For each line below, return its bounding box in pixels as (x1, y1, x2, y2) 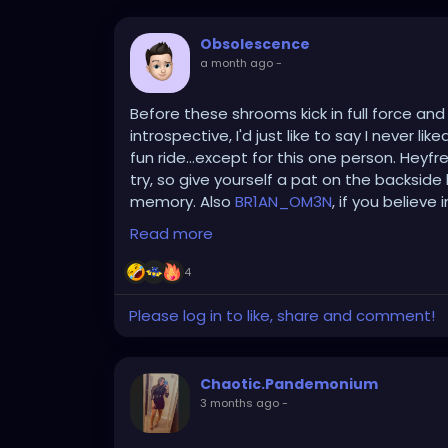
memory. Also (130, 191, 235, 213)
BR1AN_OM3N (235, 191, 332, 213)
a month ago (200, 55, 273, 72)
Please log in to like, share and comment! (129, 305, 435, 327)
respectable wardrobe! (130, 213, 302, 235)
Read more (130, 223, 213, 245)
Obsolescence (200, 34, 310, 55)
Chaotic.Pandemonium (200, 374, 378, 395)
